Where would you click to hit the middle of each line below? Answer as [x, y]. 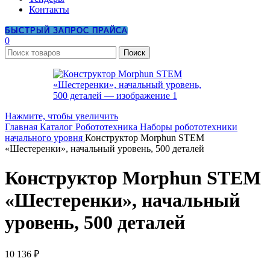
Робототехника [108, 127]
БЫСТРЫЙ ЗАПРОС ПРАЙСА [66, 30]
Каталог [58, 127]
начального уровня [45, 138]
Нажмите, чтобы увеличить [61, 116]
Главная [22, 127]
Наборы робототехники [189, 127]
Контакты [49, 9]
